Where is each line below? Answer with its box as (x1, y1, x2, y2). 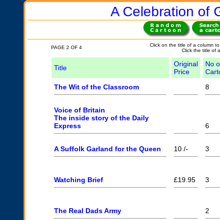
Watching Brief (54, 176, 103, 184)
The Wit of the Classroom (54, 83, 139, 91)
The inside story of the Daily (54, 114, 149, 122)
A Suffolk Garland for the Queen (54, 145, 161, 153)
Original (173, 60, 198, 68)
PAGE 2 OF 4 (51, 45, 82, 50)
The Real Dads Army (54, 207, 121, 215)
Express (54, 122, 81, 130)
